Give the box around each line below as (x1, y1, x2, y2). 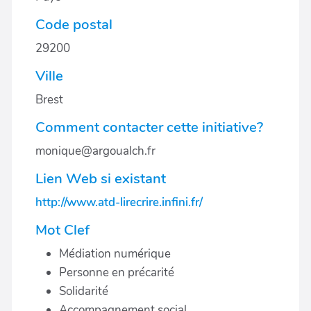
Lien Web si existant (35, 169, 166, 188)
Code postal (35, 15, 112, 34)
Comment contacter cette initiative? (35, 117, 263, 137)
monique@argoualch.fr (35, 143, 155, 159)
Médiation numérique (59, 246, 171, 262)
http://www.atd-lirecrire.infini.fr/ (35, 194, 203, 210)
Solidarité (59, 283, 108, 299)
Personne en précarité (59, 264, 174, 280)
